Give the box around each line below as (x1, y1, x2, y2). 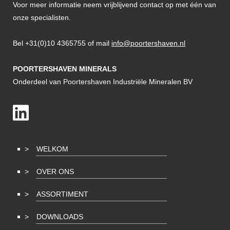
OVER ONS (36, 167, 74, 176)
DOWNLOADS (36, 213, 83, 221)
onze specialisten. (13, 13, 71, 22)
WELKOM (36, 145, 68, 154)
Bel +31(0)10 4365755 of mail (13, 39, 111, 48)
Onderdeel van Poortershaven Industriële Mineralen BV (13, 78, 193, 86)
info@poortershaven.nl (111, 39, 185, 48)
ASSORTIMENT (36, 190, 88, 199)
